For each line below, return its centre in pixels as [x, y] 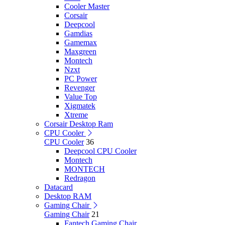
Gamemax [81, 42]
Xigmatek [80, 106]
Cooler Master [87, 6]
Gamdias [78, 33]
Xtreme [76, 115]
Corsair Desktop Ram [79, 124]
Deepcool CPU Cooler [100, 151]
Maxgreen [80, 51]
